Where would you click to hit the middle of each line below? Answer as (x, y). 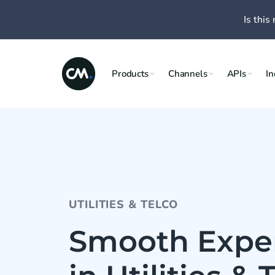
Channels (188, 73)
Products (130, 73)
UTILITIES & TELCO (124, 204)
